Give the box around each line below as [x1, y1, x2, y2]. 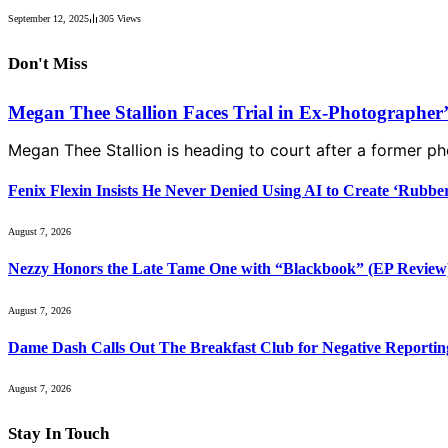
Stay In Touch [8, 424, 109, 444]
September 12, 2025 [8, 12, 89, 24]
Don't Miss [8, 54, 88, 74]
